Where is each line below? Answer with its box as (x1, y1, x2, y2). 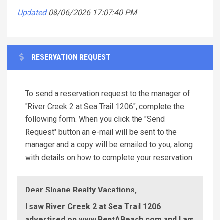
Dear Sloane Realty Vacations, (25, 185, 137, 194)
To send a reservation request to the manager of (25, 88, 190, 98)
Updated (17, 7, 46, 17)
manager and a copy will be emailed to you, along (25, 139, 192, 149)
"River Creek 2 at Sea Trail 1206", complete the (25, 101, 184, 111)
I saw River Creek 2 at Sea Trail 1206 (25, 201, 161, 211)
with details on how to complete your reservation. (25, 152, 193, 162)
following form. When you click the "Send (25, 114, 165, 124)
